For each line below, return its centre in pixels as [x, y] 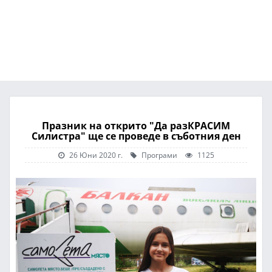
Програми [158, 155]
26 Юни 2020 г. [96, 155]
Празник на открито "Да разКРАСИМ [136, 126]
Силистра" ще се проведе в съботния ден [136, 136]
